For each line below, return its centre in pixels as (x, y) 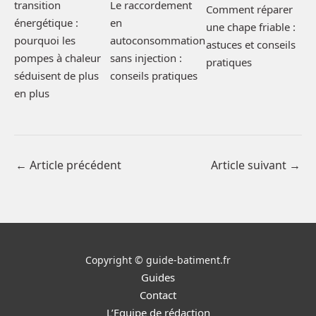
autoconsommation (158, 40)
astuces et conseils (251, 44)
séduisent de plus (56, 75)
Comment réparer (249, 9)
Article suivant (250, 165)
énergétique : (46, 22)
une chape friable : (251, 26)
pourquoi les (45, 40)
